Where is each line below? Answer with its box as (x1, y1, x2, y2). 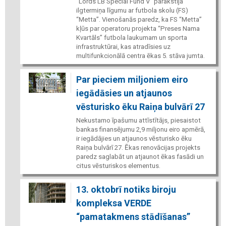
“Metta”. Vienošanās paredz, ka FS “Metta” (76, 15, 202, 23)
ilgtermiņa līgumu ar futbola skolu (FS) (76, 6, 188, 14)
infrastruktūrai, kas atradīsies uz (76, 42, 171, 50)
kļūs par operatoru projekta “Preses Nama (76, 24, 200, 32)
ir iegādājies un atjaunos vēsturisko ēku (76, 134, 192, 142)
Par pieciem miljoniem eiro (76, 74, 188, 85)
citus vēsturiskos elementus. (76, 161, 162, 169)
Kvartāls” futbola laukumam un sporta (76, 33, 187, 41)
